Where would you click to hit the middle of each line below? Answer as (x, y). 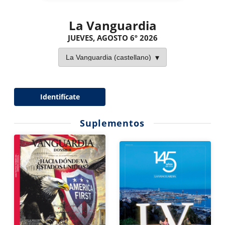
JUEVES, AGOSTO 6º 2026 (113, 38)
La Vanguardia (113, 26)
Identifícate (60, 97)
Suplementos (112, 123)
